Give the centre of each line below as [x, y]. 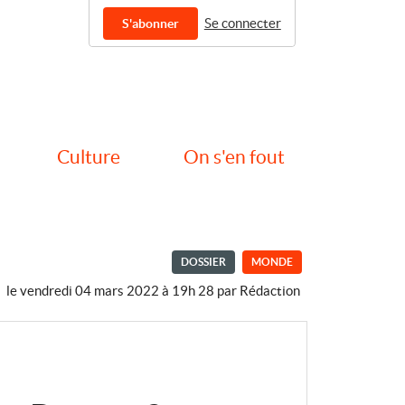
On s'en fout [234, 156]
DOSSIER [203, 262]
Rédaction [269, 291]
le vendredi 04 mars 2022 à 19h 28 [110, 291]
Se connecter [242, 23]
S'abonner [151, 23]
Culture [88, 156]
